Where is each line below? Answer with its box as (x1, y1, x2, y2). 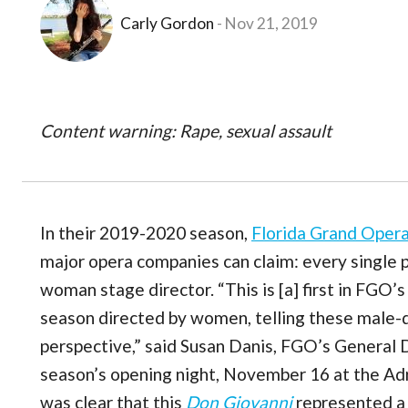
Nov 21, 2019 (225, 14, 318, 34)
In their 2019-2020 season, (40, 222, 251, 243)
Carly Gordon (120, 14, 214, 34)
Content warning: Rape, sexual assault (40, 120, 331, 141)
